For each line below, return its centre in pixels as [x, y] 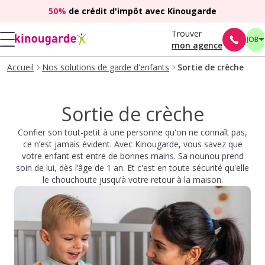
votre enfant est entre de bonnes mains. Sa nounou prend [132, 156]
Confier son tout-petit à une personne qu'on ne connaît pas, [132, 132]
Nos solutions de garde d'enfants [106, 67]
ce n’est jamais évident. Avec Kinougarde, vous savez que [132, 144]
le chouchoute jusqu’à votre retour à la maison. [132, 180]
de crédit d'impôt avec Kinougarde [141, 11]
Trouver [187, 33]
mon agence [197, 45]
